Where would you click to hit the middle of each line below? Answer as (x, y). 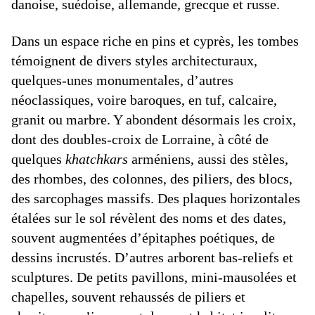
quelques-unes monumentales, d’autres (122, 81)
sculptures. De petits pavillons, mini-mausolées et (154, 277)
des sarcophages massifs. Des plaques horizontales (156, 199)
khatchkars (97, 159)
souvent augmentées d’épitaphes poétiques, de (143, 238)
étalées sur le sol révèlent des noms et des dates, (149, 218)
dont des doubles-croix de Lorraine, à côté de (140, 140)
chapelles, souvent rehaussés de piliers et (128, 297)
